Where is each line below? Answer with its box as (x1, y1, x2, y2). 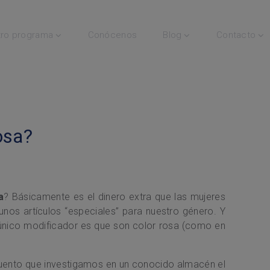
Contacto (216, 30, 256, 41)
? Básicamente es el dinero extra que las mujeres (3, 190, 225, 202)
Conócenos (87, 30, 137, 41)
